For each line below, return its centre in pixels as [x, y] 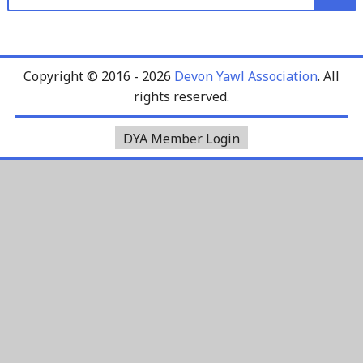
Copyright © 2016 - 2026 [99, 77]
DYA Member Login [181, 139]
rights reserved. [181, 97]
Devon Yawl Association [246, 77]
